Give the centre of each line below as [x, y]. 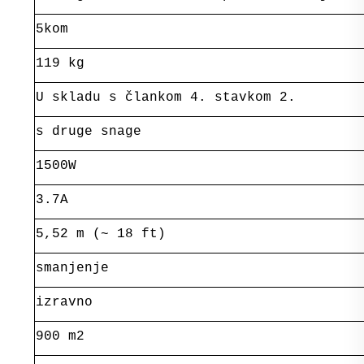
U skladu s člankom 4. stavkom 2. [165, 97]
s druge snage [88, 131]
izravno [64, 302]
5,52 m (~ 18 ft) [100, 234]
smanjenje [72, 268]
